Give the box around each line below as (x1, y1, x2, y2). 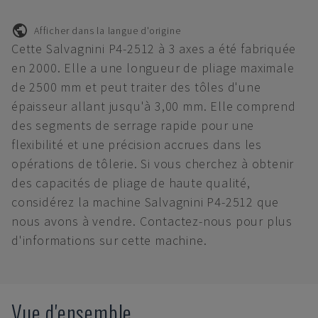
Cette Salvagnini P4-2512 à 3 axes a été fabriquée (11, 40, 297, 57)
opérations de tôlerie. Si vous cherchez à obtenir (11, 155, 295, 172)
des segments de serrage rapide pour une (11, 117, 255, 133)
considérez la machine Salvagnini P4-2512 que (11, 194, 280, 210)
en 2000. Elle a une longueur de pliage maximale (11, 60, 295, 76)
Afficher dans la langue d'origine (34, 23, 181, 37)
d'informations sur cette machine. (11, 232, 207, 248)
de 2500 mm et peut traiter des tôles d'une (11, 79, 261, 95)
